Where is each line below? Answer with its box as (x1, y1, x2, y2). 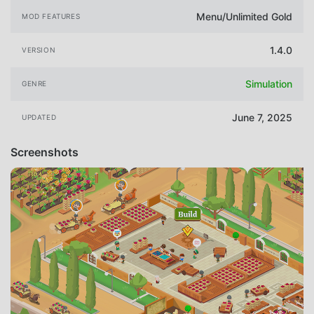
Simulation (245, 78, 292, 90)
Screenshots (11, 144, 78, 159)
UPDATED (22, 113, 57, 122)
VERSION (22, 46, 56, 55)
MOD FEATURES (22, 11, 81, 20)
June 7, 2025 (232, 111, 292, 124)
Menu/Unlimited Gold (196, 10, 292, 22)
